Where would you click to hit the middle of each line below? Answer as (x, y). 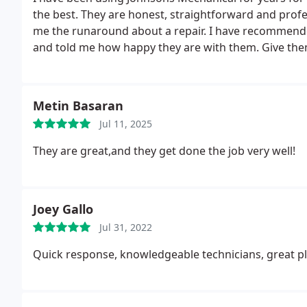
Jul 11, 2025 (126, 124)
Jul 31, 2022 (126, 227)
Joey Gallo (63, 209)
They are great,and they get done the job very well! (164, 151)
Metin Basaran (78, 106)
